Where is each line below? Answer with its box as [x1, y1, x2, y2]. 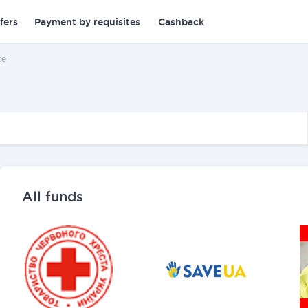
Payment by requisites [34, 16, 140, 27]
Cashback [158, 16, 204, 27]
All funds [22, 189, 83, 204]
